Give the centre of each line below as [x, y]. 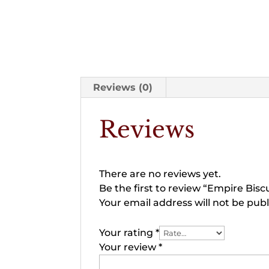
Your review [129, 247]
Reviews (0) [123, 87]
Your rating [128, 233]
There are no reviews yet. [160, 174]
